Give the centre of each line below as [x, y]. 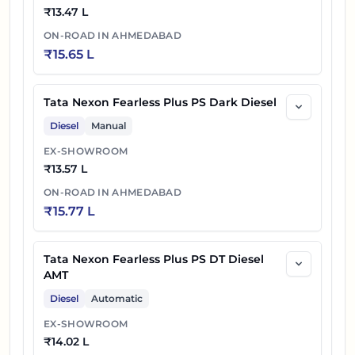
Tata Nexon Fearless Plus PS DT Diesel [154, 260]
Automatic [117, 299]
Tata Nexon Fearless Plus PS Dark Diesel [160, 103]
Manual [109, 126]
